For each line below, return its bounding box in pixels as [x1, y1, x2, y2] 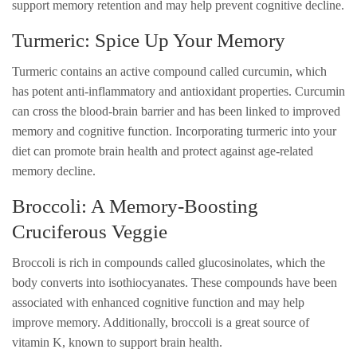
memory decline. [12, 163, 96, 178]
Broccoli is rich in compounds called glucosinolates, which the [12, 255, 325, 269]
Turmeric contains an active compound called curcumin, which [12, 64, 327, 78]
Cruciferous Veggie [12, 220, 167, 242]
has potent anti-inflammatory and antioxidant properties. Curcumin [12, 84, 345, 98]
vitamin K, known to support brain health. [12, 335, 222, 349]
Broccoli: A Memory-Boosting [12, 194, 258, 217]
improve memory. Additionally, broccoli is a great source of [12, 315, 309, 329]
